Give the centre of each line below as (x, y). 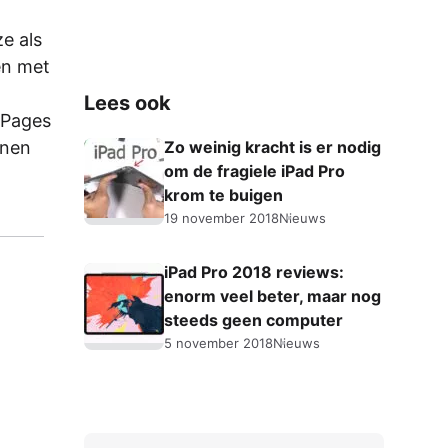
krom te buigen (223, 194)
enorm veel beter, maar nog (272, 295)
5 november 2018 (218, 342)
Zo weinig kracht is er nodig (272, 146)
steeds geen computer (253, 319)
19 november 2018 (221, 217)
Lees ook (127, 102)
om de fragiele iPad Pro (254, 170)
